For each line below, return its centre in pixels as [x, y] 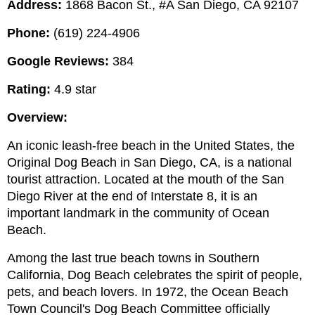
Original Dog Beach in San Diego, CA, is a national [149, 163]
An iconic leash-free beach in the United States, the [151, 146]
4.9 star [73, 90]
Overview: [37, 118]
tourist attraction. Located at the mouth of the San [146, 180]
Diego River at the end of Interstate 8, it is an [132, 197]
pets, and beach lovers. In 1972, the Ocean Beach [148, 292]
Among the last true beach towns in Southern [133, 258]
